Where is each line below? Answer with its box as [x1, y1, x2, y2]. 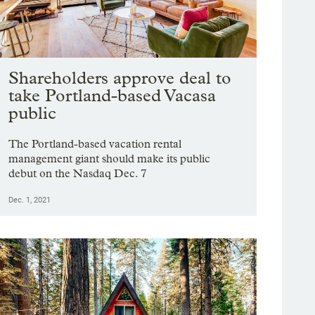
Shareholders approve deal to [8, 67, 232, 89]
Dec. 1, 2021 [8, 195, 51, 205]
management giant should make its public [8, 152, 211, 166]
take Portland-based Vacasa [8, 85, 217, 106]
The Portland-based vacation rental [8, 137, 182, 151]
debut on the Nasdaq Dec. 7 [8, 167, 148, 181]
